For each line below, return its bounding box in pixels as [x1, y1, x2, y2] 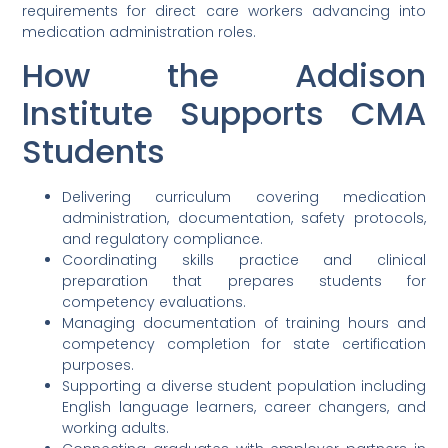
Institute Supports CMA [22, 91, 426, 137]
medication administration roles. [22, 21, 257, 42]
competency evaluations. [62, 292, 247, 313]
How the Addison [22, 53, 426, 99]
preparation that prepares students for [62, 271, 426, 292]
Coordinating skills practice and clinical [62, 250, 426, 271]
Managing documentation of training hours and [62, 313, 426, 334]
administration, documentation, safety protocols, [62, 208, 426, 229]
